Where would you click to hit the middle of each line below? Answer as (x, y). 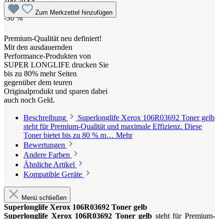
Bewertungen (45, 145)
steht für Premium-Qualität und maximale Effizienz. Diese (113, 127)
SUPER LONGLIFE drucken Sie (56, 65)
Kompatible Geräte (54, 175)
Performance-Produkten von (47, 56)
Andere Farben (48, 155)
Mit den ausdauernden (38, 47)
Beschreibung (45, 118)
